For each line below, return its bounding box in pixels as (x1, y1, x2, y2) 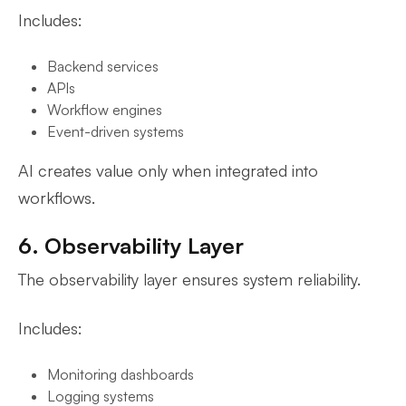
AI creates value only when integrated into (18, 160, 318, 180)
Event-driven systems (47, 122, 184, 140)
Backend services (47, 57, 159, 75)
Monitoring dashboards (47, 365, 194, 383)
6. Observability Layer (18, 232, 244, 259)
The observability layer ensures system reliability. (18, 269, 361, 289)
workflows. (18, 188, 95, 208)
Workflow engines (47, 101, 162, 119)
